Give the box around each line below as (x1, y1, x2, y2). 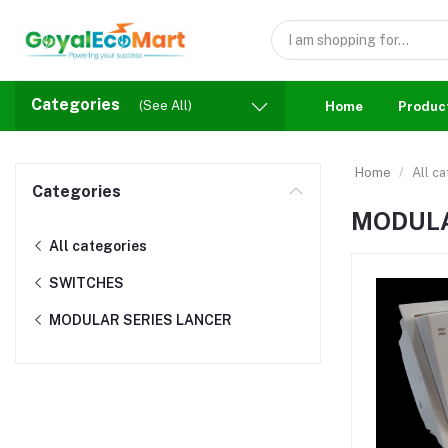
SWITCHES (46, 275, 124, 291)
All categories (46, 238, 147, 254)
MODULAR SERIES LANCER (46, 312, 232, 328)
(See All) (139, 98, 192, 113)
